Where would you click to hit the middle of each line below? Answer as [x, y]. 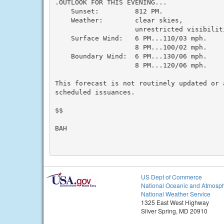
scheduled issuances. [95, 92]
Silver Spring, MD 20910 [174, 211]
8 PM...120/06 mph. [131, 65]
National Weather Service [176, 194]
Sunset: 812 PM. [109, 11]
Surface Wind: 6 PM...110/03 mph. [131, 38]
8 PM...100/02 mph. [131, 47]
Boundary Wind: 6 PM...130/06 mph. [131, 56]
